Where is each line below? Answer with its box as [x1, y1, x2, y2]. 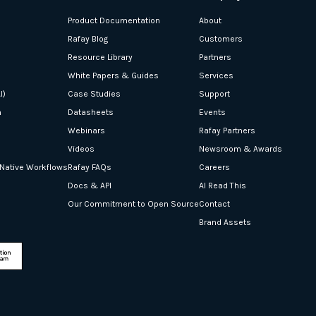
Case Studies [68, 88, 121, 99]
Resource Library [68, 51, 133, 62]
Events [199, 107, 226, 117]
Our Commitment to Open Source [68, 198, 199, 209]
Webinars [68, 125, 105, 135]
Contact [199, 198, 230, 209]
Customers [199, 33, 243, 44]
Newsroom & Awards [199, 143, 282, 154]
